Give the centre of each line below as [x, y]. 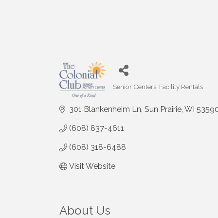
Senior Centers [134, 87]
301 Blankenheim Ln [105, 109]
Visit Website [92, 166]
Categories [129, 93]
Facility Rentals [181, 87]
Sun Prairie [163, 109]
